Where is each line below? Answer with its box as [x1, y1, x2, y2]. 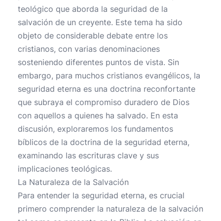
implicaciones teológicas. [18, 164, 112, 174]
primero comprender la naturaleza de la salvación [18, 204, 203, 214]
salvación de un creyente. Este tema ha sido [18, 17, 183, 27]
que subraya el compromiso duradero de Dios [18, 97, 189, 107]
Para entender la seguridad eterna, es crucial [18, 190, 184, 200]
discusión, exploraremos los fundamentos [18, 124, 173, 134]
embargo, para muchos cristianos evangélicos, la [18, 71, 200, 80]
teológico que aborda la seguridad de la [18, 4, 168, 14]
